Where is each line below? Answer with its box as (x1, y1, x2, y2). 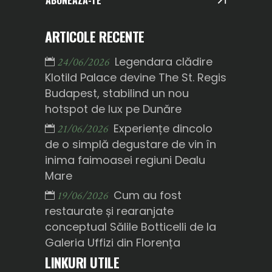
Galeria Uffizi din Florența (45, 235, 180, 251)
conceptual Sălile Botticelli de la (45, 219, 216, 235)
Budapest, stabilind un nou (45, 86, 189, 101)
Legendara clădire (115, 54, 212, 70)
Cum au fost (114, 188, 182, 203)
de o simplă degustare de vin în (45, 137, 216, 152)
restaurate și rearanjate (45, 203, 174, 219)
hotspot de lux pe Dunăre (45, 101, 182, 117)
